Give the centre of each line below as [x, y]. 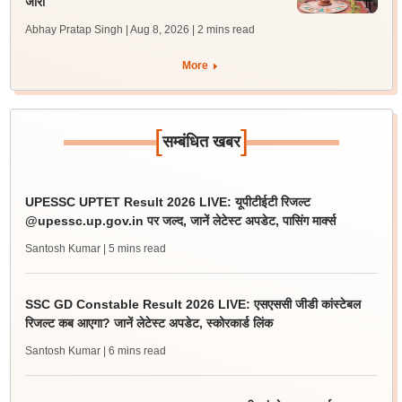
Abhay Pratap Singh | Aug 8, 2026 [107, 30]
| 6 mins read [134, 351]
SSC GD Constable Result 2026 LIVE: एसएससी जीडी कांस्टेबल [192, 304]
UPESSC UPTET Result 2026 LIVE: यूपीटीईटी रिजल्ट [167, 202]
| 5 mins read [134, 249]
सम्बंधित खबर [201, 142]
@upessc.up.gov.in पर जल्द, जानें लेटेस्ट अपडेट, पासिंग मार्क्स [180, 221]
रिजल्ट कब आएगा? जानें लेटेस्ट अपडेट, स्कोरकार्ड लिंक [149, 323]
